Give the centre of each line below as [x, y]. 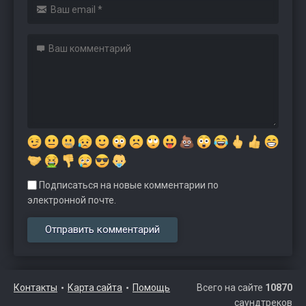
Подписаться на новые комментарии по [128, 185]
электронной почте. [72, 200]
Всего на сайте [231, 287]
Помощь [151, 287]
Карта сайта [95, 287]
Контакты [36, 287]
